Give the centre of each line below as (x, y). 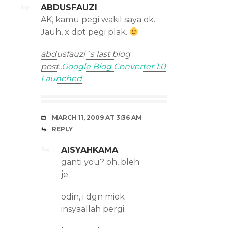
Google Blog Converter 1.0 (114, 66)
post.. (51, 66)
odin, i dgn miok (93, 197)
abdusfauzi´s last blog (85, 54)
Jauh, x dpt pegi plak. (85, 32)
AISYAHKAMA (90, 150)
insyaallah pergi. (93, 209)
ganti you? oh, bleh (100, 162)
